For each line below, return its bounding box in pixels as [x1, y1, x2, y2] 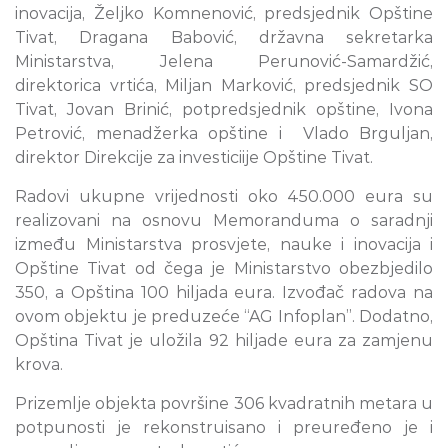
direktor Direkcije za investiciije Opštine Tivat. [15, 148, 373, 168]
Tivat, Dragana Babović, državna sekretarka [15, 28, 433, 48]
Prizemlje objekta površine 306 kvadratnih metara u [15, 394, 433, 414]
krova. [15, 355, 63, 375]
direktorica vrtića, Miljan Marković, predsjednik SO [15, 76, 433, 96]
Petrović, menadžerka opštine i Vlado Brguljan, [15, 124, 433, 144]
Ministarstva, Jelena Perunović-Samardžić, [15, 52, 433, 72]
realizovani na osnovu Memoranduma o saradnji [15, 211, 433, 231]
